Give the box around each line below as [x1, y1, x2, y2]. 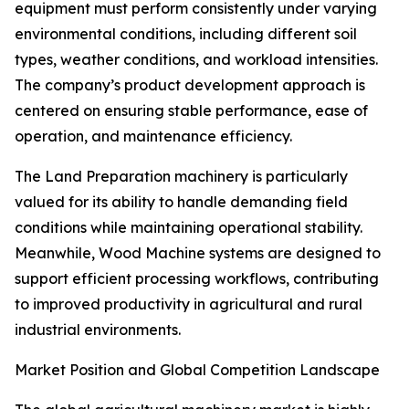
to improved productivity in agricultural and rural [15, 295, 362, 313]
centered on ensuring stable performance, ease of [15, 101, 368, 120]
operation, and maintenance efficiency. [15, 127, 292, 145]
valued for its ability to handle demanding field [15, 193, 348, 211]
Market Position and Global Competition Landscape [15, 361, 380, 379]
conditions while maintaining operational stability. [15, 218, 362, 236]
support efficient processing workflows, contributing [15, 269, 379, 288]
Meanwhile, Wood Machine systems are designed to [15, 244, 381, 262]
